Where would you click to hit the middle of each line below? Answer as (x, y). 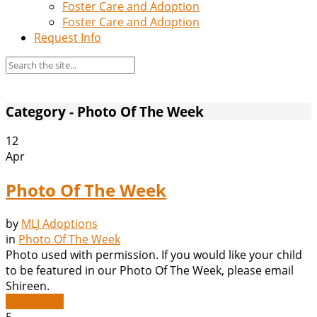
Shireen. (28, 286)
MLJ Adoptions (59, 224)
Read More (35, 302)
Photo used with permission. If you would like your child (154, 255)
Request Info (68, 38)
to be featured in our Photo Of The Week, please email (150, 271)
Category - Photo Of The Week (105, 111)
